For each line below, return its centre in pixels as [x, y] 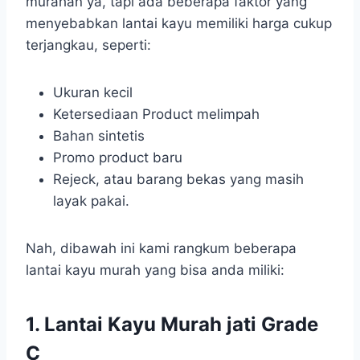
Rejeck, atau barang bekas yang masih [178, 180]
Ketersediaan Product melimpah [156, 115]
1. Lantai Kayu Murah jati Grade [172, 325]
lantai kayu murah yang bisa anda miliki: [155, 270]
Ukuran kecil [93, 93]
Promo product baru [118, 158]
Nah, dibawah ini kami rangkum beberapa [161, 249]
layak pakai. [91, 201]
